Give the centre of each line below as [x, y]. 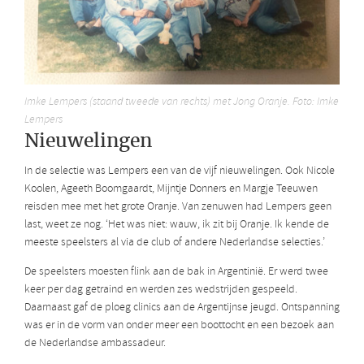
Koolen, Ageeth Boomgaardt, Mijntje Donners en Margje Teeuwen [171, 188]
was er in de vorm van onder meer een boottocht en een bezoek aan [179, 325]
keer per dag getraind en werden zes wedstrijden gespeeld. [161, 289]
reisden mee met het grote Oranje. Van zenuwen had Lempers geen [178, 206]
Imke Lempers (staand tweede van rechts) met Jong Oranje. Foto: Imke [182, 102]
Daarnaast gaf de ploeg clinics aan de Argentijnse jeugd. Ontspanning [182, 307]
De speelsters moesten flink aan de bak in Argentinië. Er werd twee [176, 271]
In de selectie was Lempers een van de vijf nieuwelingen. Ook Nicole [180, 171]
